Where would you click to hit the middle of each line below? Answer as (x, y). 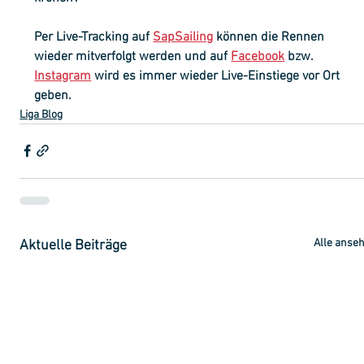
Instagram (63, 76)
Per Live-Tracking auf (94, 37)
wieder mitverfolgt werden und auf (133, 56)
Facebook (258, 56)
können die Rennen (271, 37)
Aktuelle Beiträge (74, 245)
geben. (53, 95)
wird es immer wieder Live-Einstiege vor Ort (217, 76)
